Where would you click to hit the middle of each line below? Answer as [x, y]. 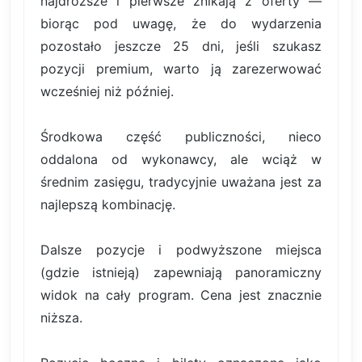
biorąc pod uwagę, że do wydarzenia [181, 23]
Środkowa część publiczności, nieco [181, 136]
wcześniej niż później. [107, 91]
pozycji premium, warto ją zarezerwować [181, 68]
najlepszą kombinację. [108, 204]
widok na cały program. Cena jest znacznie [181, 295]
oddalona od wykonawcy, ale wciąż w [181, 159]
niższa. [61, 317]
